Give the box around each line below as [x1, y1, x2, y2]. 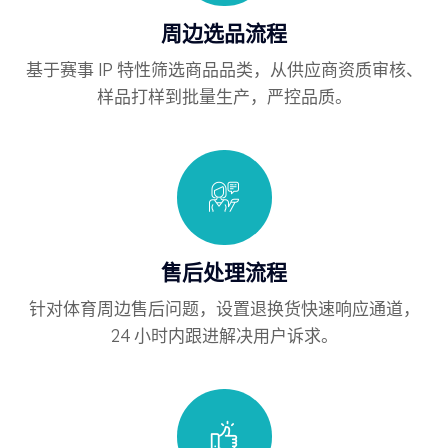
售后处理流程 [161, 258, 287, 285]
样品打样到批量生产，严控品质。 [96, 85, 352, 107]
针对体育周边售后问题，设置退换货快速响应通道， [28, 297, 420, 319]
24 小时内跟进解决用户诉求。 [110, 324, 338, 346]
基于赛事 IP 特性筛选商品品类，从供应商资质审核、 [25, 58, 423, 80]
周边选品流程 [161, 19, 287, 46]
